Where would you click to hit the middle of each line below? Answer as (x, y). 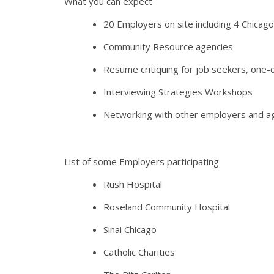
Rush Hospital (133, 184)
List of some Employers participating (142, 161)
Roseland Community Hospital (167, 206)
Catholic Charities (139, 252)
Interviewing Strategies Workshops (178, 91)
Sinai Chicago (130, 229)
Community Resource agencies (168, 46)
